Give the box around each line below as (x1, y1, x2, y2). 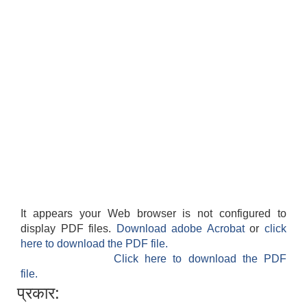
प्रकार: (17, 284, 60, 303)
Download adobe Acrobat (116, 223, 250, 235)
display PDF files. (21, 223, 116, 235)
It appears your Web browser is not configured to (21, 208, 286, 220)
